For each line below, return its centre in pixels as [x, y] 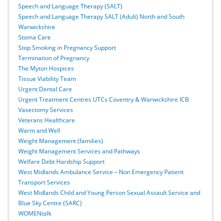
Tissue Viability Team [47, 78]
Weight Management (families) [61, 141]
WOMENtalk [35, 213]
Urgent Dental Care [45, 89]
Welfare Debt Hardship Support [61, 161]
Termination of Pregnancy [54, 58]
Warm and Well [39, 130]
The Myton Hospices [46, 68]
